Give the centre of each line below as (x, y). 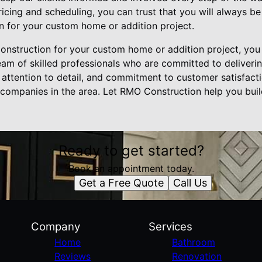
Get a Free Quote (121, 183)
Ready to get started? (131, 151)
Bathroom (193, 242)
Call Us (190, 183)
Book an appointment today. (131, 168)
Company (56, 227)
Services (170, 227)
